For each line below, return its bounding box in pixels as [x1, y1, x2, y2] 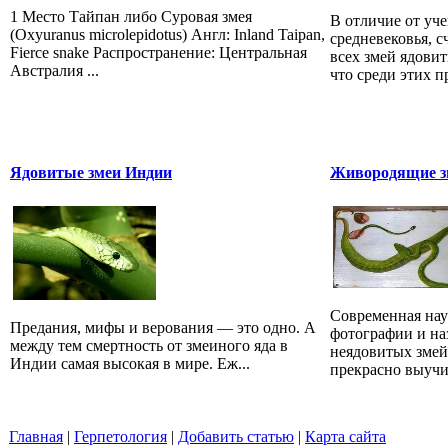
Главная [9, 428, 63, 446]
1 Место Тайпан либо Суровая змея [10, 7, 252, 25]
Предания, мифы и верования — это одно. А [10, 318, 316, 336]
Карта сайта [305, 428, 386, 446]
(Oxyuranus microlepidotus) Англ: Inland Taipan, [10, 25, 325, 43]
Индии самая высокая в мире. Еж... [10, 354, 250, 372]
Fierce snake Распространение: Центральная [10, 43, 307, 61]
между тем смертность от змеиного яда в [10, 336, 288, 354]
